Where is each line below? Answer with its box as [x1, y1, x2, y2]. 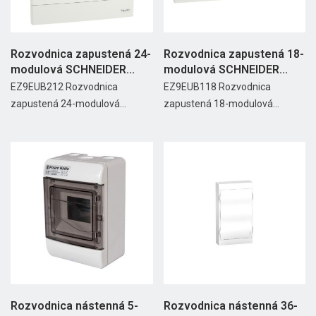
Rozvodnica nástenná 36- [163, 298, 298, 312]
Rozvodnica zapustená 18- [163, 47, 304, 61]
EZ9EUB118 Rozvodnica [163, 81, 271, 93]
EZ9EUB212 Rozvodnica [11, 81, 118, 93]
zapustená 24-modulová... [11, 98, 126, 110]
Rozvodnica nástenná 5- [11, 298, 138, 312]
